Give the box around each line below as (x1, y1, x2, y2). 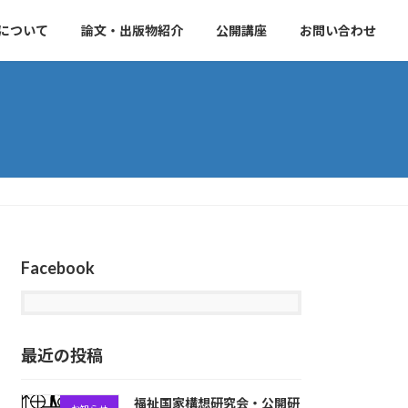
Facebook (21, 257, 96, 278)
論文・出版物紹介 (81, 22, 183, 38)
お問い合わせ (300, 22, 376, 38)
